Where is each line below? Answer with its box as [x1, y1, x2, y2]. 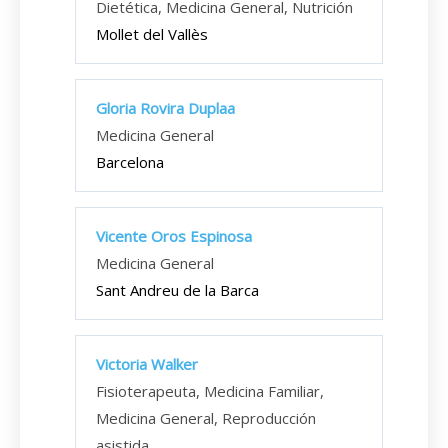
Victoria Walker [96, 354, 198, 374]
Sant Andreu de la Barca [96, 280, 259, 300]
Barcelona [96, 152, 164, 172]
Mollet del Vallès [96, 24, 208, 44]
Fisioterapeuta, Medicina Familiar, [96, 381, 324, 401]
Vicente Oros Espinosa [96, 226, 252, 246]
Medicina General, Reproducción [96, 408, 316, 428]
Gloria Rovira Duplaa [96, 98, 235, 118]
